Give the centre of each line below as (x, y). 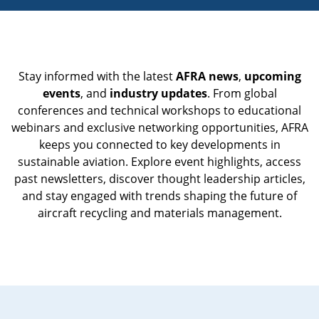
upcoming (272, 76)
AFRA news (207, 76)
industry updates (158, 93)
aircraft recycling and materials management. (159, 213)
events (61, 93)
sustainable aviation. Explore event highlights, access (159, 162)
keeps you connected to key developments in (159, 145)
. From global (242, 93)
